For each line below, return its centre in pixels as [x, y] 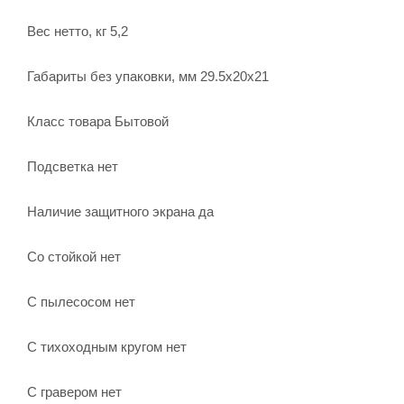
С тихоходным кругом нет [107, 346]
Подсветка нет [73, 166]
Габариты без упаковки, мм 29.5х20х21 [148, 76]
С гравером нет [74, 391]
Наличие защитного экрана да [120, 211]
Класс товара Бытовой [98, 121]
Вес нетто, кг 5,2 [78, 31]
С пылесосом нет [81, 301]
